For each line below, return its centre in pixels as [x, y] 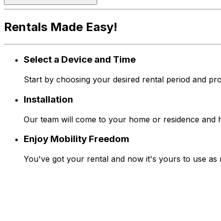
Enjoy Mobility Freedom [76, 139]
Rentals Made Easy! [61, 27]
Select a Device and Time [80, 60]
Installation [48, 99]
